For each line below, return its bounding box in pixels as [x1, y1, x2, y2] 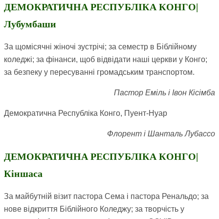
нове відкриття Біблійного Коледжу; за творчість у [4, 205, 184, 214]
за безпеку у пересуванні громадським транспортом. [4, 68, 195, 77]
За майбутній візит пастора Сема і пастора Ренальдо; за [4, 192, 209, 201]
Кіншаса [4, 168, 43, 179]
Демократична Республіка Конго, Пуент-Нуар [4, 109, 167, 118]
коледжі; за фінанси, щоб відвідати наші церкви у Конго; [4, 55, 207, 64]
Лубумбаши [4, 19, 56, 30]
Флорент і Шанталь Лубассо [107, 130, 215, 138]
